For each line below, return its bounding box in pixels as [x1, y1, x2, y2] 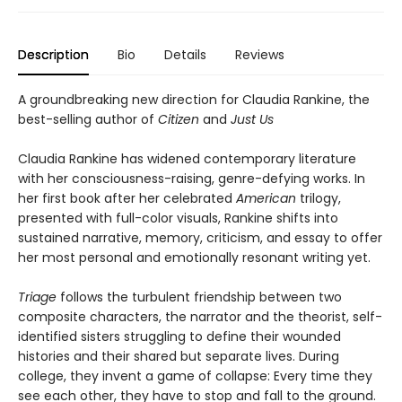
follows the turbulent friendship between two [57, 287, 342, 306]
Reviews [235, 45, 284, 64]
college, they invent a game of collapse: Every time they [18, 366, 372, 385]
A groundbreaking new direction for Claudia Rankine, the [18, 90, 370, 109]
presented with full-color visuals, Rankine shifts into [18, 208, 338, 227]
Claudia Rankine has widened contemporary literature [18, 149, 356, 168]
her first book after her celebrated [18, 188, 236, 207]
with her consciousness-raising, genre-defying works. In [18, 169, 365, 188]
